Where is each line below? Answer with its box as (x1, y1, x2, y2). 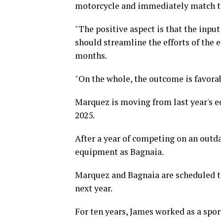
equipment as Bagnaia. (75, 146, 164, 158)
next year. (75, 183, 112, 194)
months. (75, 50, 107, 62)
